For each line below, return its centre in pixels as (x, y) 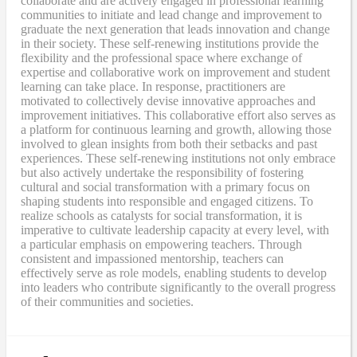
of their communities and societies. (107, 301)
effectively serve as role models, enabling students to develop (174, 273)
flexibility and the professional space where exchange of (161, 57)
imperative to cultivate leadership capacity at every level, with (175, 229)
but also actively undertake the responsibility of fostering (162, 172)
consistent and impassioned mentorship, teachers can (152, 258)
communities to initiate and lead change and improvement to (171, 14)
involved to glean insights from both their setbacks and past (169, 143)
